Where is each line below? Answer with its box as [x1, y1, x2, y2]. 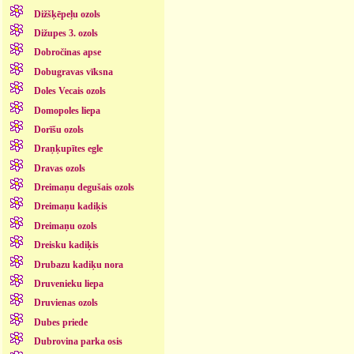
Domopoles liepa [33, 104, 100, 116]
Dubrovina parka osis [33, 336, 122, 348]
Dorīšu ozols [33, 123, 84, 135]
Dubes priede [33, 316, 88, 328]
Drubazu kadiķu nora [33, 258, 123, 270]
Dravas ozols [33, 162, 85, 174]
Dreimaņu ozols [33, 220, 97, 232]
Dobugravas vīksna [33, 66, 113, 77]
